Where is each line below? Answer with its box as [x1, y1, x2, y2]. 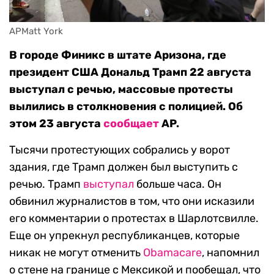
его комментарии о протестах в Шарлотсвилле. [9, 212, 259, 226]
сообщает [103, 117, 159, 131]
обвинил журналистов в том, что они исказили [9, 194, 254, 209]
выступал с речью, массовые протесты [9, 83, 233, 97]
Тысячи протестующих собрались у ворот [9, 143, 230, 157]
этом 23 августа [9, 117, 103, 131]
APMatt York [9, 26, 63, 37]
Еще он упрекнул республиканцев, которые [9, 229, 240, 243]
